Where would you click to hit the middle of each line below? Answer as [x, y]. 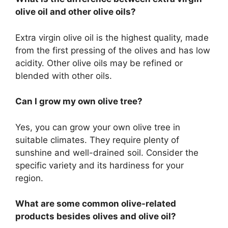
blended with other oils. [64, 76]
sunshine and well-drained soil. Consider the [107, 152]
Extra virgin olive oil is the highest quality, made [112, 37]
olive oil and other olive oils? [76, 12]
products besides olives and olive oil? [96, 216]
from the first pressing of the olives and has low [113, 50]
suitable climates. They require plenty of [97, 140]
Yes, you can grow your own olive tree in [98, 127]
